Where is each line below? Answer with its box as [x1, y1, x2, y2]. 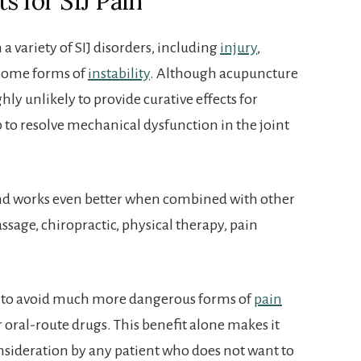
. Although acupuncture [150, 64, 298, 81]
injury [220, 39, 257, 56]
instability [88, 64, 150, 81]
